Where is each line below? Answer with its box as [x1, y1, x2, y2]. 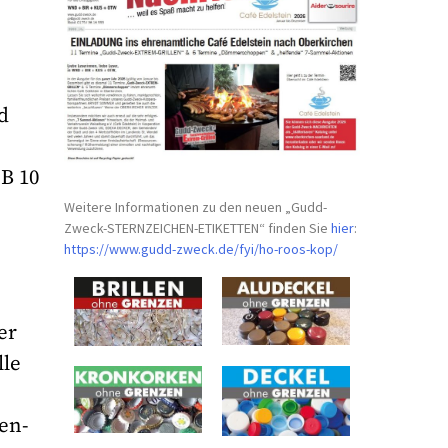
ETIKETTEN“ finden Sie [198, 218, 332, 237]
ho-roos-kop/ [259, 239, 339, 258]
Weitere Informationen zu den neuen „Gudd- [64, 197, 328, 216]
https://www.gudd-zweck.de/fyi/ [64, 239, 260, 258]
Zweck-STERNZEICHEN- [64, 218, 199, 237]
